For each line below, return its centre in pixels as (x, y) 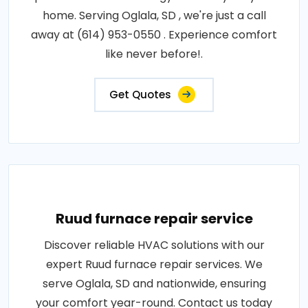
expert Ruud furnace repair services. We (154, 264)
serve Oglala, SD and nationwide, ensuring (154, 284)
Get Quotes (140, 95)
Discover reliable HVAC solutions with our (154, 245)
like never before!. (154, 54)
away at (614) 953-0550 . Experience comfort (154, 35)
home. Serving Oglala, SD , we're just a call (154, 15)
